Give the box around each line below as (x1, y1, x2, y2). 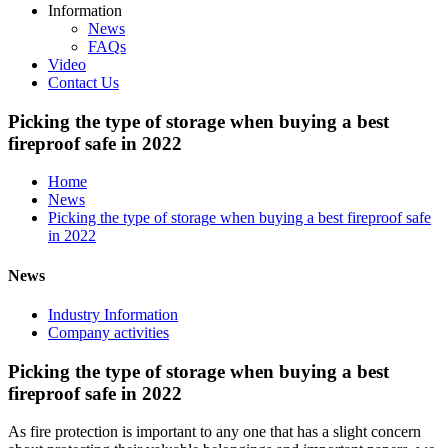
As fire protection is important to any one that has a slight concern (8, 423, 421, 441)
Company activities (48, 323, 169, 341)
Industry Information (48, 305, 178, 323)
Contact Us (48, 74, 119, 91)
